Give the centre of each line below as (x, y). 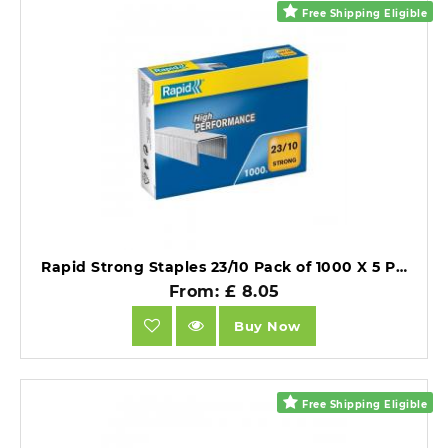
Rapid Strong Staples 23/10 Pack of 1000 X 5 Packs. (401, 267)
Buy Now (267, 325)
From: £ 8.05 (224, 292)
